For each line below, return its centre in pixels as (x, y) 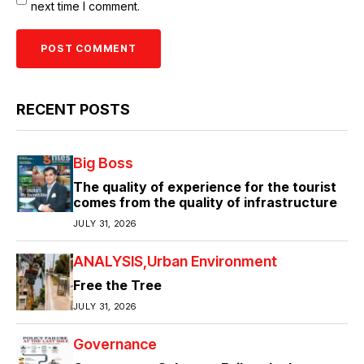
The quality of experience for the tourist (205, 187)
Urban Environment (212, 262)
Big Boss (103, 163)
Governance (115, 344)
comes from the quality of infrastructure (205, 203)
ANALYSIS (108, 262)
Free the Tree (117, 286)
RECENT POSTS (73, 110)
